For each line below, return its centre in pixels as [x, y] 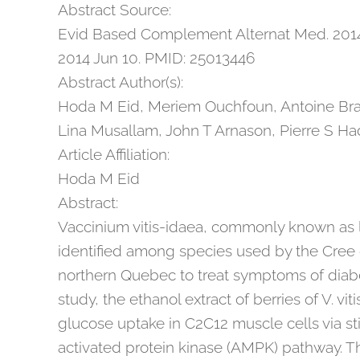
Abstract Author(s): [121, 82]
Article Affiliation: [114, 154]
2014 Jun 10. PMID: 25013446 [156, 58]
